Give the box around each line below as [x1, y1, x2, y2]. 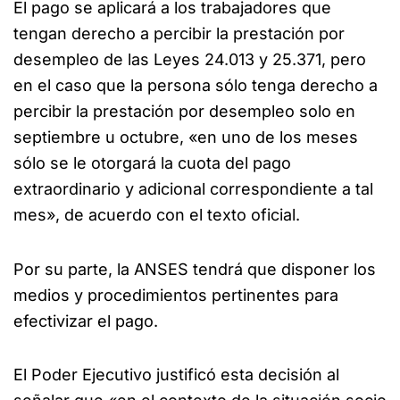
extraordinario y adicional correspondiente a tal [13, 179, 373, 199]
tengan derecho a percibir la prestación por [13, 24, 345, 44]
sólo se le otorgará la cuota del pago [13, 154, 291, 173]
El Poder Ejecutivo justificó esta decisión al [13, 365, 339, 385]
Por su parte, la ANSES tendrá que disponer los [13, 259, 376, 279]
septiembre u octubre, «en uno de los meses [13, 128, 358, 147]
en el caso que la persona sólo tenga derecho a [13, 76, 378, 96]
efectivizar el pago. [13, 311, 158, 330]
